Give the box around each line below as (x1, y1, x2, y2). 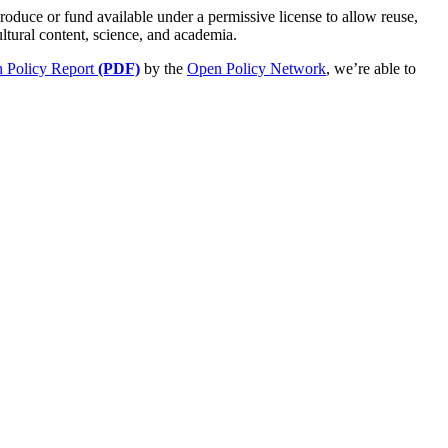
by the (140, 60, 187, 78)
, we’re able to (326, 60, 416, 78)
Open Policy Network (187, 60, 326, 78)
